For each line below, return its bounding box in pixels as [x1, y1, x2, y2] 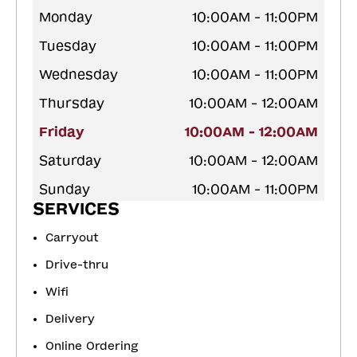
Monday [39, 10, 92, 25]
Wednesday [39, 67, 118, 83]
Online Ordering [45, 339, 139, 354]
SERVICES [33, 199, 120, 219]
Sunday [39, 182, 90, 198]
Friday [39, 124, 84, 140]
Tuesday [39, 38, 96, 54]
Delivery [45, 312, 95, 327]
